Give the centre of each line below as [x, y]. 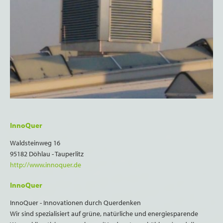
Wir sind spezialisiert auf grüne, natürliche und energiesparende [104, 214]
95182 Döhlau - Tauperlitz [47, 154]
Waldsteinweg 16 [35, 143]
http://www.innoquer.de [46, 165]
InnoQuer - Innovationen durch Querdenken [75, 203]
